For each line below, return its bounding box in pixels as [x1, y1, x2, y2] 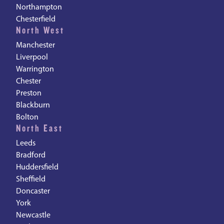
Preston [16, 89, 41, 97]
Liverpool [16, 53, 48, 61]
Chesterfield [16, 15, 55, 23]
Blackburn [16, 101, 50, 109]
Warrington [16, 65, 54, 73]
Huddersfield [16, 163, 58, 171]
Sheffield [16, 175, 45, 183]
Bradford [16, 151, 45, 159]
